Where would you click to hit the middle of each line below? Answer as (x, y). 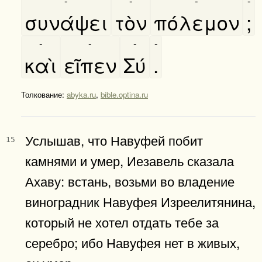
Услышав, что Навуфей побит (114, 139)
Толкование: (44, 94)
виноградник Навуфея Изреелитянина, (140, 201)
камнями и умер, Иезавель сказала (130, 160)
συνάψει (66, 22)
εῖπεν (90, 64)
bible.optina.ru (124, 94)
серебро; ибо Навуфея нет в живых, (132, 242)
